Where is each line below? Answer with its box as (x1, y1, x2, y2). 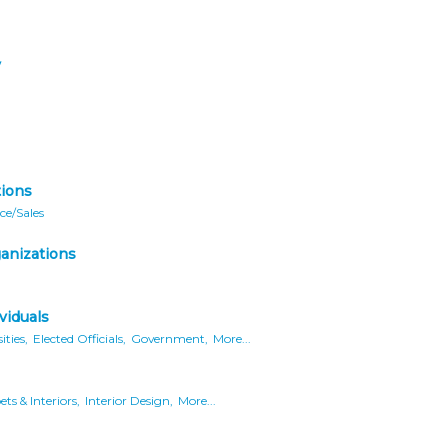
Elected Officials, (33, 330, 126, 346)
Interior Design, (85, 393, 173, 409)
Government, (131, 330, 208, 346)
